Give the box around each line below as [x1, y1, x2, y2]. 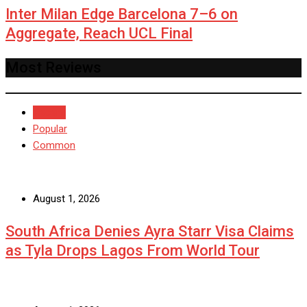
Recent [34, 106, 65, 119]
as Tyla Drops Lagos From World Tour [5, 242, 260, 260]
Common [33, 139, 75, 152]
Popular [33, 123, 67, 136]
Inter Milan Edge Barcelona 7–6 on [5, 5, 238, 23]
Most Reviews [5, 59, 101, 77]
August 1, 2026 [33, 193, 100, 206]
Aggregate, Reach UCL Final [5, 25, 193, 42]
